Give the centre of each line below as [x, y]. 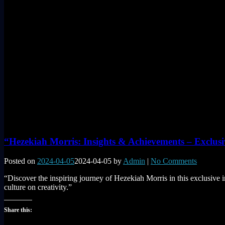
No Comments [174, 161]
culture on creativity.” [38, 187]
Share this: [18, 210]
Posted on [21, 161]
